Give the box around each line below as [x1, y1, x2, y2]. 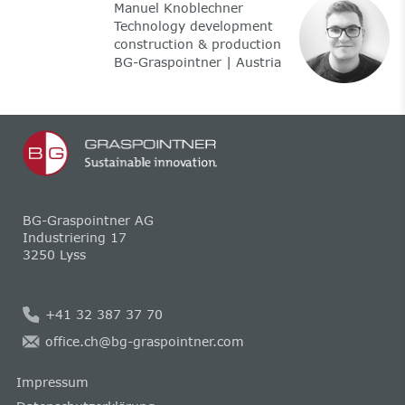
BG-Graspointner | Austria [113, 54, 281, 71]
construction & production [113, 36, 281, 52]
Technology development [113, 18, 273, 34]
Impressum [15, 373, 89, 390]
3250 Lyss [22, 246, 86, 262]
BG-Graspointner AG [22, 212, 154, 228]
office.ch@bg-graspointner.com [44, 334, 244, 350]
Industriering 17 [22, 229, 127, 245]
